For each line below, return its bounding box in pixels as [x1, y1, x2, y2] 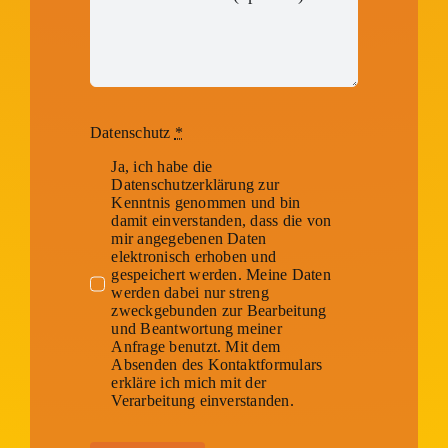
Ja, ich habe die [111, 157, 213, 175]
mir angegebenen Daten [111, 229, 267, 247]
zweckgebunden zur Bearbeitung [111, 301, 327, 319]
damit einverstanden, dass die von [111, 211, 332, 229]
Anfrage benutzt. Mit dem [111, 337, 281, 355]
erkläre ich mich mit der [111, 373, 267, 391]
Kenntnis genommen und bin [111, 193, 301, 211]
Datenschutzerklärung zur [111, 175, 280, 193]
